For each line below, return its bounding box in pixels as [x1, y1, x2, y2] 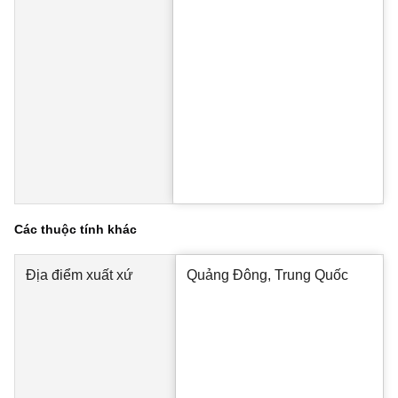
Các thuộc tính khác [14, 222, 137, 236]
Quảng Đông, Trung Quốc [187, 267, 348, 283]
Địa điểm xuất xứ [26, 267, 133, 283]
